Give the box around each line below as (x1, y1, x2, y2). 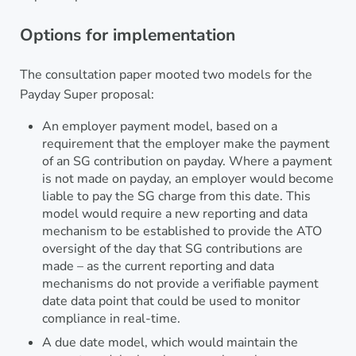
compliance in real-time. (41, 310, 180, 328)
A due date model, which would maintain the (41, 334, 298, 352)
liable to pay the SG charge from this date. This (41, 188, 311, 206)
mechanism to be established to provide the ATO (41, 222, 322, 241)
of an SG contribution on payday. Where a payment (41, 153, 332, 171)
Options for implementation (19, 24, 235, 47)
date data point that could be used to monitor (41, 292, 300, 311)
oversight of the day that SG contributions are (41, 240, 303, 258)
